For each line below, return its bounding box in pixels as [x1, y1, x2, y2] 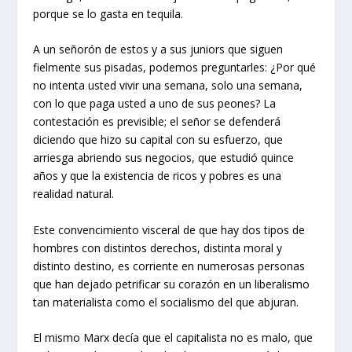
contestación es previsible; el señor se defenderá [33, 114, 281, 130]
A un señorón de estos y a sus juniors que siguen [33, 42, 284, 57]
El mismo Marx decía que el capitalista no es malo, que [33, 330, 313, 345]
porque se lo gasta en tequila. [33, 5, 184, 21]
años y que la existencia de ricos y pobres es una [33, 168, 282, 184]
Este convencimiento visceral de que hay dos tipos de [33, 222, 306, 237]
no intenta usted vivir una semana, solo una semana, [33, 78, 303, 93]
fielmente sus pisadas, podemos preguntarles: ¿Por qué [33, 60, 317, 75]
